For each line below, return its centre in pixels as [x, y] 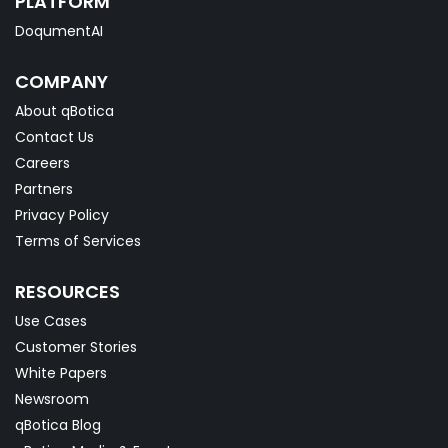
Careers [42, 163]
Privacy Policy [62, 215]
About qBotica [64, 111]
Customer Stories [76, 347]
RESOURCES [67, 292]
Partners [44, 189]
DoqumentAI [59, 31]
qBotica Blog [58, 425]
